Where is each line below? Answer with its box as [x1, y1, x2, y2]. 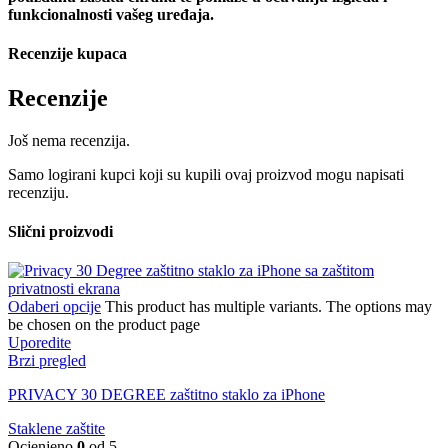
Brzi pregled [8, 352, 86, 370]
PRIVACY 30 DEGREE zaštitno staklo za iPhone [8, 386, 325, 404]
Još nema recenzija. [8, 131, 130, 149]
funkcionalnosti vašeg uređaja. [8, 6, 214, 24]
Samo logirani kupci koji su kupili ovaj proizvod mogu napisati [8, 165, 404, 183]
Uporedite [8, 334, 71, 352]
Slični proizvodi [8, 222, 113, 240]
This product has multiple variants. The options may [105, 298, 432, 316]
